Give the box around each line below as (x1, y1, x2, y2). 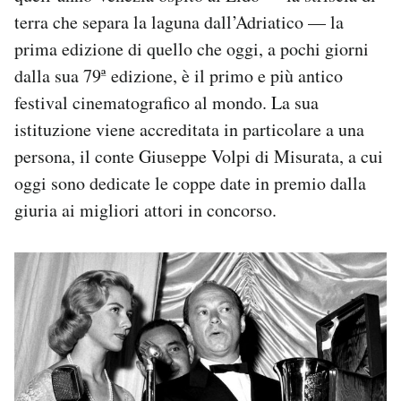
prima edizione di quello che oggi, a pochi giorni (14, 37, 369, 62)
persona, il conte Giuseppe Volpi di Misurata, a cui (14, 144, 383, 169)
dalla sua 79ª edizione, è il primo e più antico (14, 64, 343, 89)
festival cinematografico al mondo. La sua (14, 90, 319, 115)
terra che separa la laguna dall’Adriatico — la (14, 10, 344, 35)
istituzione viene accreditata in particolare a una (14, 117, 364, 142)
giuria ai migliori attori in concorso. (14, 198, 277, 223)
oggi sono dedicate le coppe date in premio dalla (14, 171, 366, 196)
